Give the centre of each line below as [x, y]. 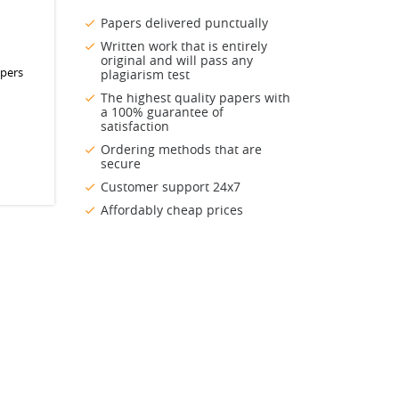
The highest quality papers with [195, 98]
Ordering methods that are [181, 150]
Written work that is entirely [184, 46]
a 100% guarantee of [162, 112]
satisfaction [135, 126]
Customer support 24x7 [171, 187]
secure [121, 164]
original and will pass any [177, 61]
